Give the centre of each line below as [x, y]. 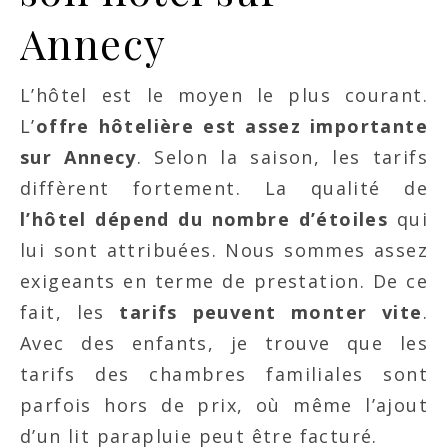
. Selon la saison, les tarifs [282, 157]
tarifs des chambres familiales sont [224, 374]
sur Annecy [78, 157]
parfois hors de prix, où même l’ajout [224, 405]
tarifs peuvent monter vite [271, 312]
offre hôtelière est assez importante [231, 126]
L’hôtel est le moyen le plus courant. [224, 95]
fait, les [70, 312]
